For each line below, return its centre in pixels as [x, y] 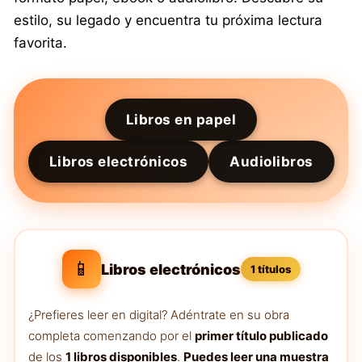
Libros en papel [181, 120]
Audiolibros [271, 162]
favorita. [40, 43]
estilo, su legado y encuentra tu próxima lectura [168, 21]
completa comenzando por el [112, 336]
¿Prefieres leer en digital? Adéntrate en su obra [159, 315]
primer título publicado [261, 336]
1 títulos [270, 269]
